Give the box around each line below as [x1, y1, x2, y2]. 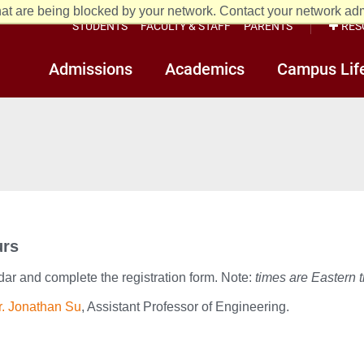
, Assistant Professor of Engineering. [81, 299, 289, 314]
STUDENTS [72, 17, 128, 33]
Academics [165, 58, 245, 79]
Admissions [49, 58, 132, 79]
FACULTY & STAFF [141, 17, 231, 33]
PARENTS [244, 17, 292, 33]
